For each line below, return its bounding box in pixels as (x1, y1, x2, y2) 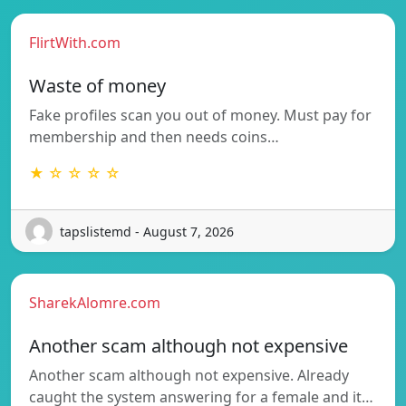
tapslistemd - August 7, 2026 (60, 222, 234, 240)
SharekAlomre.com (29, 293, 160, 314)
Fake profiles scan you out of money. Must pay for (29, 105, 372, 126)
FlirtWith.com (29, 33, 121, 53)
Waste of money (29, 73, 166, 99)
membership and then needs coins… (29, 127, 279, 148)
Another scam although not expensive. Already (29, 365, 349, 386)
